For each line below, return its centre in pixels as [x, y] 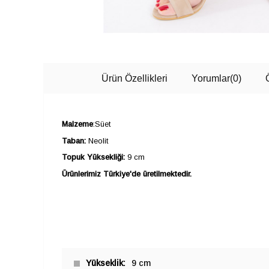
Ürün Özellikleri [134, 78]
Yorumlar [211, 78]
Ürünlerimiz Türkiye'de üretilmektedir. [127, 174]
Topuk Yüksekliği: [93, 157]
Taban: [74, 141]
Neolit [97, 141]
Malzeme [77, 124]
